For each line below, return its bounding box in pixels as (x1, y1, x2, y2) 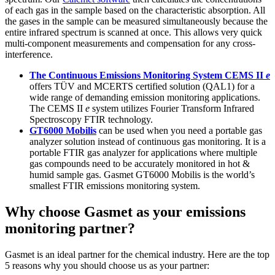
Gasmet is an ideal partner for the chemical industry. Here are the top (5, 249, 269, 260)
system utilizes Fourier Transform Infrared (90, 103, 254, 114)
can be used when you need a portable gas (96, 125, 262, 136)
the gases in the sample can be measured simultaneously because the (5, 15, 268, 26)
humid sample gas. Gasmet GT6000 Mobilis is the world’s (29, 169, 255, 180)
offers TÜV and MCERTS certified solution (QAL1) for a (29, 80, 255, 91)
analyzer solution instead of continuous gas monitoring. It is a (29, 136, 266, 147)
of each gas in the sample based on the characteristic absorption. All (5, 4, 265, 15)
